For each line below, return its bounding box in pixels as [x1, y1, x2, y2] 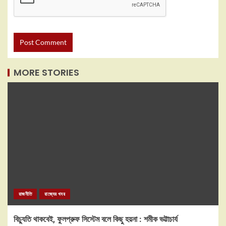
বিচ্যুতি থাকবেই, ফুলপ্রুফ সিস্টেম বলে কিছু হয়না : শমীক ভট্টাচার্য [14, 214, 178, 224]
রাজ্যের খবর [44, 191, 65, 197]
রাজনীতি [19, 191, 32, 197]
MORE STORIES [14, 66, 79, 79]
